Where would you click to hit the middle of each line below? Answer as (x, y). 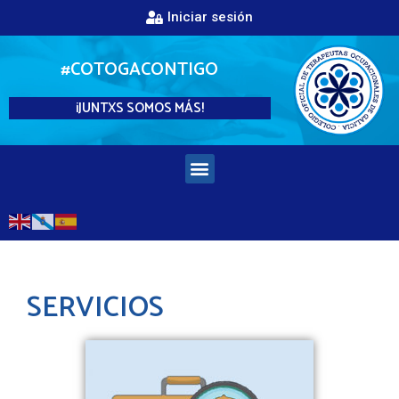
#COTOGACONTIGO (140, 69)
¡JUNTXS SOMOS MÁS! (139, 108)
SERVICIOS (95, 308)
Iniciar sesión (210, 17)
